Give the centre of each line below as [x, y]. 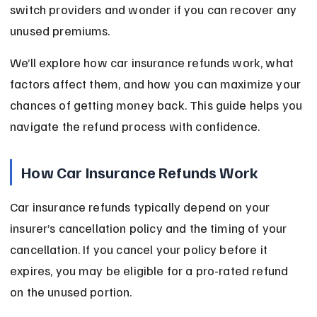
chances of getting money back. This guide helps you [158, 105]
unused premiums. [60, 31]
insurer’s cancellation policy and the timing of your [150, 228]
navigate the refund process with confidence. [135, 126]
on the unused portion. [71, 292]
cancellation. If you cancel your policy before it [140, 249]
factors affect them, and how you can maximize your [157, 84]
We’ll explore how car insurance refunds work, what [154, 63]
